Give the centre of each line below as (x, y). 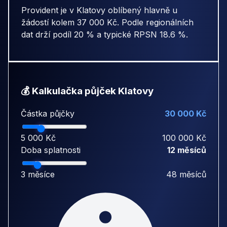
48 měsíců (186, 175)
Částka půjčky (48, 114)
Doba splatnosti (51, 150)
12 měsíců (187, 150)
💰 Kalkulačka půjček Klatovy (87, 91)
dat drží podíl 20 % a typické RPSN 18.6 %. (105, 34)
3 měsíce (38, 175)
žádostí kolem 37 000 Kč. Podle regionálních (107, 22)
